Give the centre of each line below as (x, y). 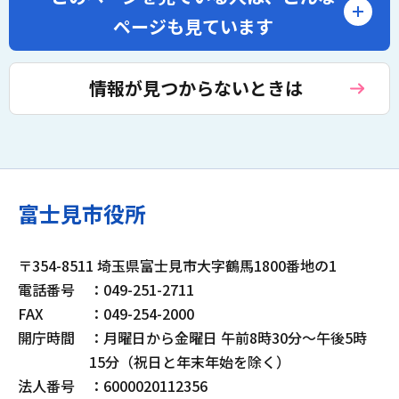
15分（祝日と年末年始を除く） (190, 362)
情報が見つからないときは (195, 88)
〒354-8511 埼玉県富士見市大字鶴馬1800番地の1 (217, 266)
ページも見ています (193, 26)
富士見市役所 (82, 214)
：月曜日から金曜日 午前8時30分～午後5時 (228, 338)
